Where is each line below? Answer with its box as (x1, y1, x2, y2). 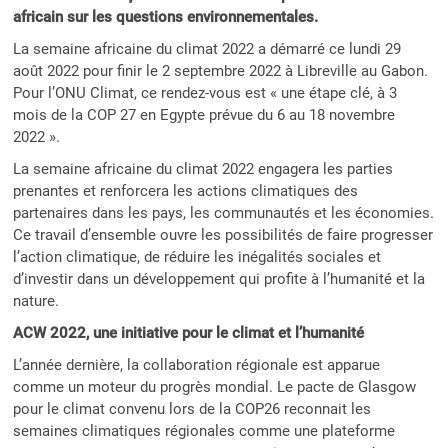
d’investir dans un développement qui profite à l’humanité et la (13, 270, 426, 289)
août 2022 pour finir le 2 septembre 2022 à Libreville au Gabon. (13, 62, 429, 81)
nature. (13, 292, 60, 311)
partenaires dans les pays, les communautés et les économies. (13, 204, 435, 223)
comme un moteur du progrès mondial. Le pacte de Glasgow (13, 378, 417, 397)
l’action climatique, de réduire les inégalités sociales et (13, 248, 382, 267)
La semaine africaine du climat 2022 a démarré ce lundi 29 (13, 40, 402, 59)
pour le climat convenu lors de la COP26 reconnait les (13, 400, 372, 419)
